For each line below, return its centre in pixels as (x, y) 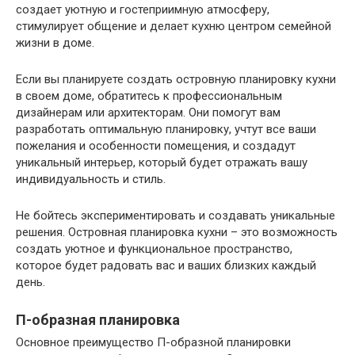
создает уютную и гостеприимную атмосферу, (143, 10)
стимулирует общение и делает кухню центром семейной (174, 27)
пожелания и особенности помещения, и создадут (156, 146)
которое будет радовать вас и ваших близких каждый (166, 266)
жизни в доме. (55, 43)
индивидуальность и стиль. (91, 179)
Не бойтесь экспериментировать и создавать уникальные (176, 216)
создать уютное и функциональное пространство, (154, 249)
